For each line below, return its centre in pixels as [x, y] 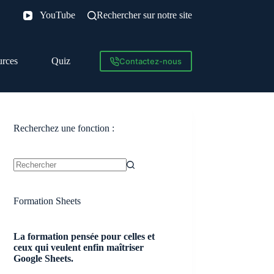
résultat [27, 187]
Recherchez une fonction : [64, 128]
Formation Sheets [47, 201]
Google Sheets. [44, 258]
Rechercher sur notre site [144, 15]
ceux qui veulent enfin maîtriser [79, 247]
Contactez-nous [150, 61]
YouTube [57, 15]
